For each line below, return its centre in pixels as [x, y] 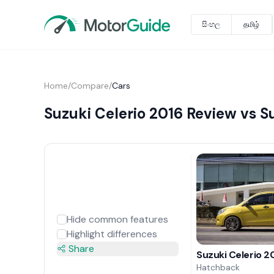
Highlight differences [112, 234]
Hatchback [218, 267]
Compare [90, 86]
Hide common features [117, 219]
